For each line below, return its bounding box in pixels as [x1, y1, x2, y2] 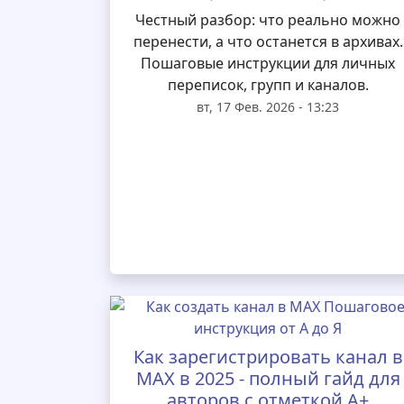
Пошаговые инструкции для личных [141, 52, 396, 73]
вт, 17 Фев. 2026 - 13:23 [197, 97, 340, 115]
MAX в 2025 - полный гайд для [135, 366, 400, 390]
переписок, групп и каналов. [167, 74, 369, 95]
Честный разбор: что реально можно [135, 9, 401, 30]
